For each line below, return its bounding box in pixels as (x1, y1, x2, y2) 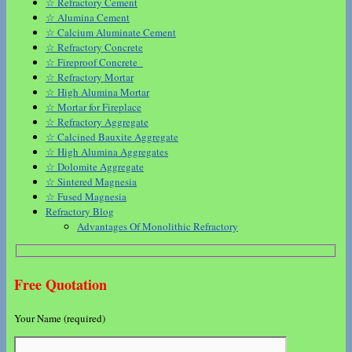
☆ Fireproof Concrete (46, 55, 143, 70)
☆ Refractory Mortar (46, 70, 134, 85)
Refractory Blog (46, 204, 114, 219)
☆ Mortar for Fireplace (46, 100, 141, 115)
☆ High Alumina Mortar (46, 85, 149, 100)
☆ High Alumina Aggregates (46, 145, 168, 159)
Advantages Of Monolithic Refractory (77, 219, 238, 234)
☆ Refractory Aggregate (46, 115, 148, 130)
